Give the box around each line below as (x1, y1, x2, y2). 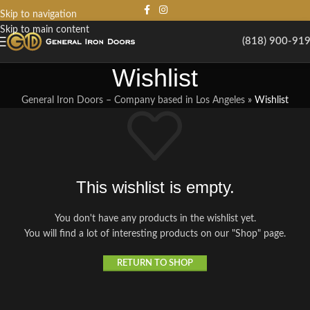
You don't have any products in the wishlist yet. (54, 214, 256, 224)
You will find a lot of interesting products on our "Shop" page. (24, 229, 286, 239)
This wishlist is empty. (75, 178, 235, 197)
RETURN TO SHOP (117, 259, 193, 268)
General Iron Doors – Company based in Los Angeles (21, 95, 245, 105)
